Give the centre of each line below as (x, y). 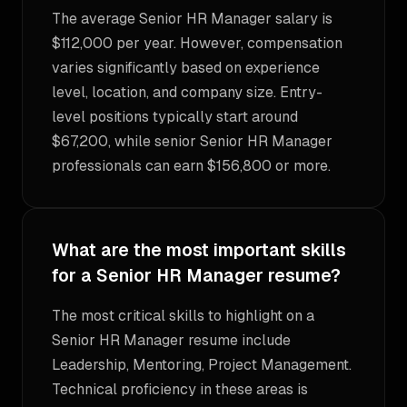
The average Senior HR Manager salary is (192, 19)
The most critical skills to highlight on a (183, 316)
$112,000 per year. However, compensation (197, 43)
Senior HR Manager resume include (171, 340)
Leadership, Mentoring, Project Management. (202, 365)
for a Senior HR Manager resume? (196, 276)
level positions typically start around (175, 117)
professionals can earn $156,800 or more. (191, 166)
